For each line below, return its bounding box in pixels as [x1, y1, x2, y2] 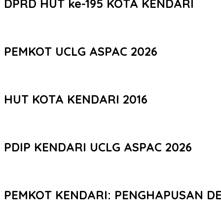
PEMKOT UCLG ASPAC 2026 [4, 43, 157, 59]
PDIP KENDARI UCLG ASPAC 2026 [4, 139, 192, 154]
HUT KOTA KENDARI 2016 [4, 91, 147, 107]
